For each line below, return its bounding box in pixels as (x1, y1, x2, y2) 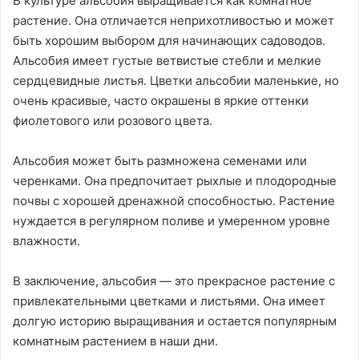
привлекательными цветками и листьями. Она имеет (13, 292, 325, 309)
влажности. (13, 232, 80, 248)
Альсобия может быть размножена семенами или (13, 152, 307, 168)
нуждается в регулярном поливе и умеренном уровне (13, 212, 330, 228)
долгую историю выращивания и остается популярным (13, 313, 337, 329)
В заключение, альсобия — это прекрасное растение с (13, 272, 335, 288)
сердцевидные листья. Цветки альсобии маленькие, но (13, 72, 339, 88)
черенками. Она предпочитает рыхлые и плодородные (13, 172, 337, 188)
